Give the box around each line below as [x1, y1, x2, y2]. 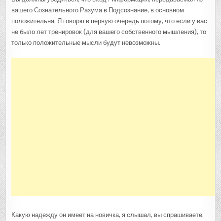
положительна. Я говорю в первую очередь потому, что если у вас [11, 17, 208, 25]
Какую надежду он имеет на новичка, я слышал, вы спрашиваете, [11, 211, 204, 219]
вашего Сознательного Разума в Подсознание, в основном [11, 6, 184, 14]
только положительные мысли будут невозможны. [11, 38, 161, 46]
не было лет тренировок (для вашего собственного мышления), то [11, 28, 207, 36]
